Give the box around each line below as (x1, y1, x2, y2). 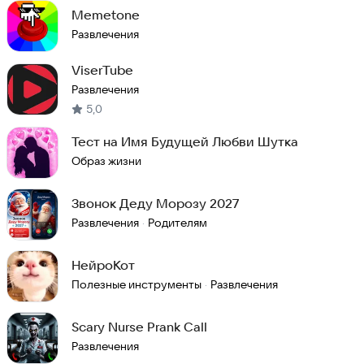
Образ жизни (71, 154, 141, 168)
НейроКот (71, 257, 135, 273)
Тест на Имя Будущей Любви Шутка (71, 133, 298, 149)
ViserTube (71, 62, 133, 78)
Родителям (148, 215, 207, 230)
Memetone (71, 6, 140, 23)
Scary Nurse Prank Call (71, 318, 207, 335)
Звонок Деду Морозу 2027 (71, 195, 240, 211)
